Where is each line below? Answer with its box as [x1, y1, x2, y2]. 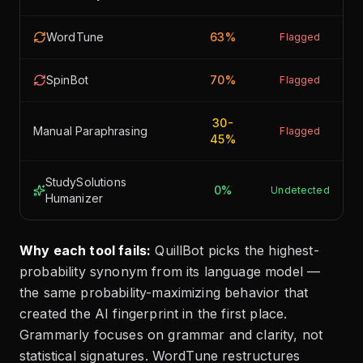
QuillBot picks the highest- [151, 242, 319, 258]
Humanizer [45, 191, 104, 205]
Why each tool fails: [19, 242, 152, 258]
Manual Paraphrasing [33, 124, 148, 138]
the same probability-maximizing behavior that [19, 284, 309, 301]
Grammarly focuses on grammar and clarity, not [19, 327, 323, 343]
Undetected [271, 184, 330, 196]
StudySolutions [45, 175, 126, 189]
